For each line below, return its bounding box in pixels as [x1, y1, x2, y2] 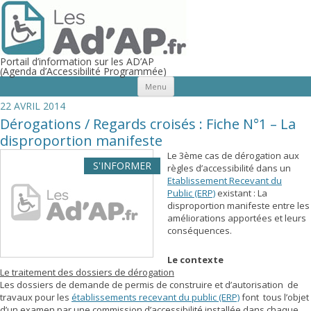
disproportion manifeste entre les [167, 199, 310, 212]
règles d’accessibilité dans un [167, 162, 291, 174]
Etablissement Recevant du [167, 174, 282, 187]
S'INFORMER [93, 159, 151, 172]
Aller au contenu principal [174, 74, 287, 87]
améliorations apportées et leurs [167, 212, 306, 224]
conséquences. [167, 224, 232, 237]
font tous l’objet [239, 291, 309, 303]
